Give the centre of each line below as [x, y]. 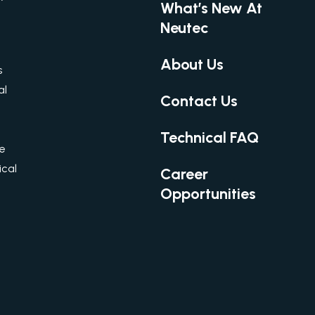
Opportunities [208, 193]
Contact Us [199, 101]
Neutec [184, 27]
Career [184, 174]
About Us [192, 64]
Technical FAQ [210, 137]
